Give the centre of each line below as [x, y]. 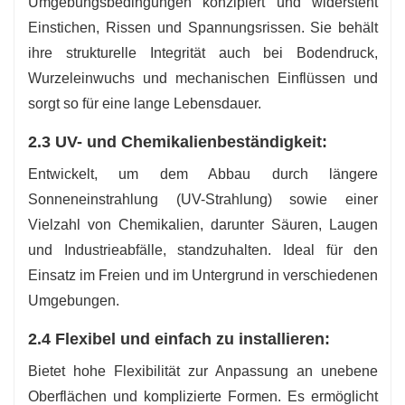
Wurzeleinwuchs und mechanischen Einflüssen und [203, 79]
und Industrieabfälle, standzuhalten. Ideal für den [203, 250]
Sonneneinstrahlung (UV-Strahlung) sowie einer [203, 200]
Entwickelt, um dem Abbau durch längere [203, 174]
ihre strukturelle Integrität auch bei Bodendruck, [203, 53]
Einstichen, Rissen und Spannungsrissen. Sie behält [203, 28]
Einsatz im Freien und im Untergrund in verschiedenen [203, 276]
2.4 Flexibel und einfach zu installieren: [179, 339]
